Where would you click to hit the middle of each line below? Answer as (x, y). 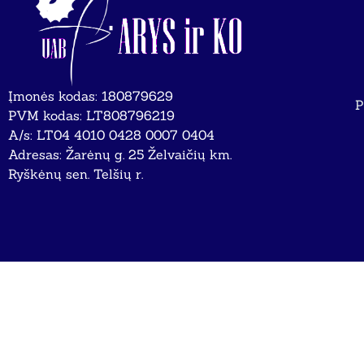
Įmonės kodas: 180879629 (91, 95)
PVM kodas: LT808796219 (91, 115)
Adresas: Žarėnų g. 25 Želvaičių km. (120, 154)
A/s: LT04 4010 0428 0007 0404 (111, 134)
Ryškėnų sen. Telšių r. (76, 173)
